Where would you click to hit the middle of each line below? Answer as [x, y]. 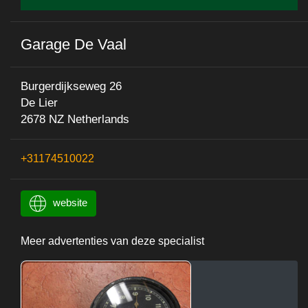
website [70, 202]
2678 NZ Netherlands [75, 119]
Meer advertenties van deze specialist [112, 241]
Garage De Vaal [74, 44]
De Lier [39, 102]
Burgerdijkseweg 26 [71, 86]
